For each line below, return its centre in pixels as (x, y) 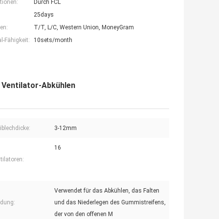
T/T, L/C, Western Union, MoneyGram (84, 28)
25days (44, 15)
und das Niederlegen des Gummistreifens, (110, 203)
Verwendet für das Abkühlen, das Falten (107, 191)
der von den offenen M (84, 214)
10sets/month (53, 40)
